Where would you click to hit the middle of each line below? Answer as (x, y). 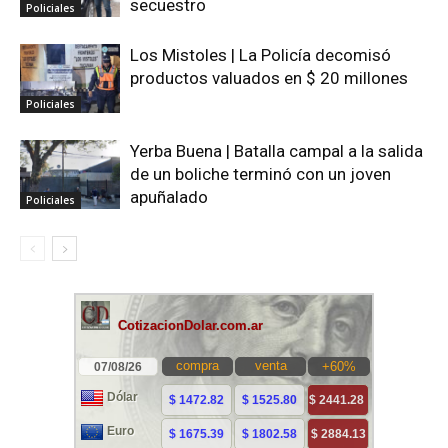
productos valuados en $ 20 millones (269, 78)
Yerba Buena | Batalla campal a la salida (276, 151)
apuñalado (169, 197)
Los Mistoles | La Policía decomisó (260, 55)
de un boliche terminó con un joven (260, 174)
